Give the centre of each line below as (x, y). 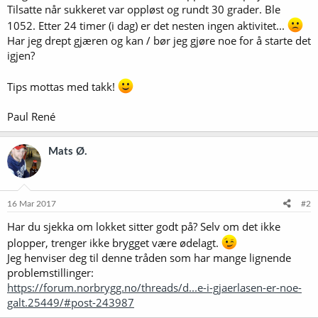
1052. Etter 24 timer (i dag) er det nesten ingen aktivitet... (147, 25)
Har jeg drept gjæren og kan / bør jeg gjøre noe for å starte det (159, 40)
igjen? (21, 55)
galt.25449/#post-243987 (71, 302)
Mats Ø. (68, 151)
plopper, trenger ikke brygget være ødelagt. (114, 243)
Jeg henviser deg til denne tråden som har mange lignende (149, 258)
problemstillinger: (50, 273)
